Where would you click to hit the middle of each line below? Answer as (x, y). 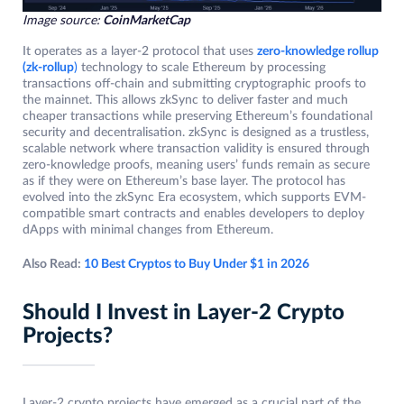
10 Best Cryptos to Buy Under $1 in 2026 (197, 264)
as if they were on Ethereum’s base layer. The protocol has (184, 181)
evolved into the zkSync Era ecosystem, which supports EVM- (194, 197)
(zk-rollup (48, 67)
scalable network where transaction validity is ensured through (196, 148)
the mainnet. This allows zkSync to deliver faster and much (185, 100)
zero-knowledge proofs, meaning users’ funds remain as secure (196, 165)
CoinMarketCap (147, 20)
